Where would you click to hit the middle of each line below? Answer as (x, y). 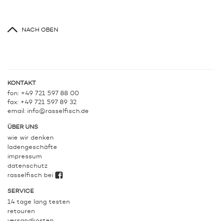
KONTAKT (22, 84)
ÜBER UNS (23, 128)
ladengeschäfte (32, 147)
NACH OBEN (40, 30)
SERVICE (21, 192)
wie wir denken (31, 138)
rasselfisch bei (31, 176)
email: (17, 111)
